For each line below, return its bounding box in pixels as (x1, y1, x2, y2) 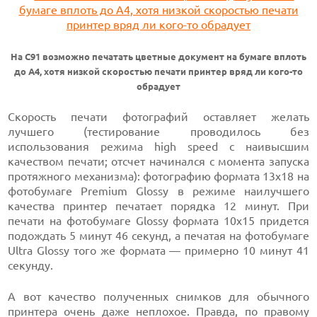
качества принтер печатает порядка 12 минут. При (8, 200, 309, 212)
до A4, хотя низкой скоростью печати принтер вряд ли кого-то (14, 67, 303, 77)
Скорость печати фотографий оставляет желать (8, 110, 309, 123)
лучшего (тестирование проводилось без (8, 125, 309, 138)
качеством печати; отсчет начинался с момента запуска (8, 155, 309, 168)
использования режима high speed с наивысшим (8, 140, 309, 153)
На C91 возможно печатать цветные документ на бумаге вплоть (11, 52, 306, 62)
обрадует (137, 81, 180, 92)
